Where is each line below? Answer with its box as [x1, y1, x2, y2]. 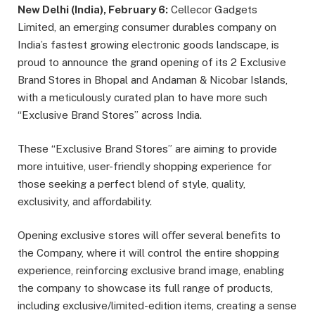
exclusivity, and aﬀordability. [18, 195, 152, 208]
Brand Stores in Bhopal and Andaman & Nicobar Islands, [18, 74, 288, 86]
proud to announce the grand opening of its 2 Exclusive [18, 56, 286, 68]
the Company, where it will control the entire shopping [18, 247, 279, 259]
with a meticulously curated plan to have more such [18, 91, 267, 103]
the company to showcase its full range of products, [18, 282, 273, 295]
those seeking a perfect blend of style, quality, [18, 178, 245, 191]
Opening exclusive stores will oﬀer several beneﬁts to [18, 229, 281, 242]
